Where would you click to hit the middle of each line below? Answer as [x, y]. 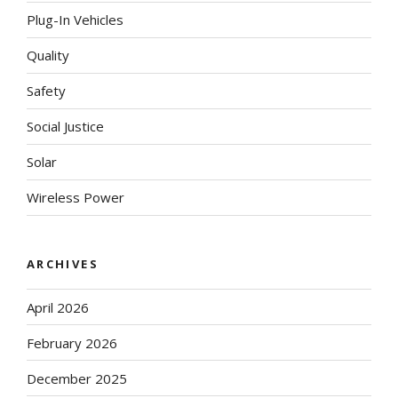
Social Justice [65, 127]
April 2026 [58, 307]
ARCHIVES [63, 263]
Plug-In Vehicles [75, 20]
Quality [48, 56]
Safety [46, 91]
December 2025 [77, 378]
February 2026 [72, 342]
